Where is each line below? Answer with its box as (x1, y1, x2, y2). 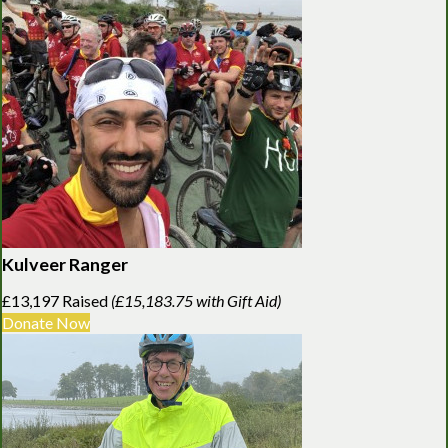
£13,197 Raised (2, 290, 111, 310)
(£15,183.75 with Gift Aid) (111, 290, 281, 310)
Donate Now (2, 312, 90, 332)
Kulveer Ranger (2, 252, 128, 275)
